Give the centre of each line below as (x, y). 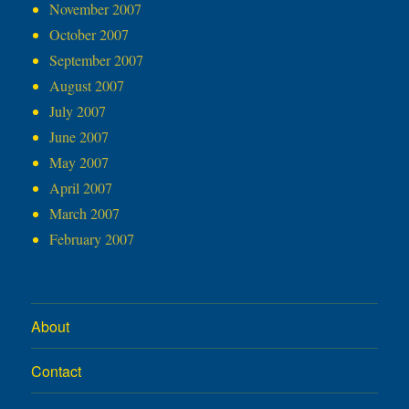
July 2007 (78, 111)
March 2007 (85, 214)
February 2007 (92, 239)
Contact (57, 371)
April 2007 (81, 188)
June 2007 (79, 137)
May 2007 (79, 163)
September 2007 (97, 60)
